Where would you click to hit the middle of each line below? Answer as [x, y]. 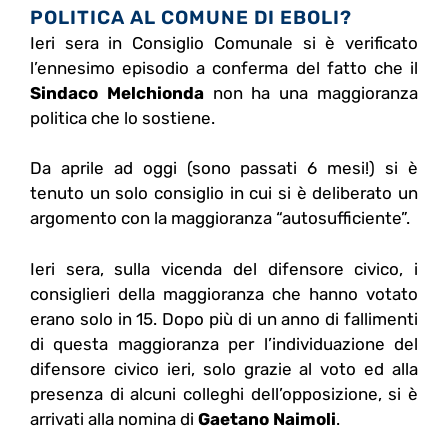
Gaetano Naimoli [267, 418]
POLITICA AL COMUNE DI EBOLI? [191, 17]
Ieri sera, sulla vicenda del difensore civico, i [224, 268]
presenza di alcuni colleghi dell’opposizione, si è [224, 393]
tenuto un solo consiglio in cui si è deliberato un [224, 193]
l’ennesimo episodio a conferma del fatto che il [224, 67]
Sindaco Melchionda [117, 92]
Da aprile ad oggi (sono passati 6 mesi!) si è [224, 168]
